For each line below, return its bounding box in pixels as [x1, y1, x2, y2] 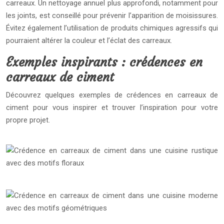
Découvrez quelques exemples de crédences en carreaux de [6, 90, 218, 99]
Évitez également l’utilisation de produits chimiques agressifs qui [6, 23, 218, 32]
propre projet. [6, 115, 50, 124]
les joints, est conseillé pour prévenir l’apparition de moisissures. [6, 11, 218, 20]
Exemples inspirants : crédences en [6, 54, 202, 70]
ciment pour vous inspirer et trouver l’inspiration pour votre [6, 103, 218, 112]
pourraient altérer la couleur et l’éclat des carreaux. [6, 36, 172, 45]
